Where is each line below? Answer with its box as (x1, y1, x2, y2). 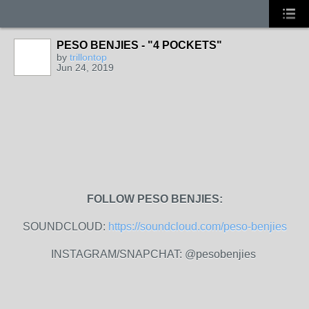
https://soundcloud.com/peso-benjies (108, 221, 287, 232)
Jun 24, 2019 (57, 62, 114, 73)
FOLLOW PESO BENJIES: (86, 193, 223, 205)
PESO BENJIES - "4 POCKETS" (57, 39, 222, 51)
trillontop (70, 52, 107, 63)
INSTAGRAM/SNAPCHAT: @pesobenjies (50, 248, 259, 260)
